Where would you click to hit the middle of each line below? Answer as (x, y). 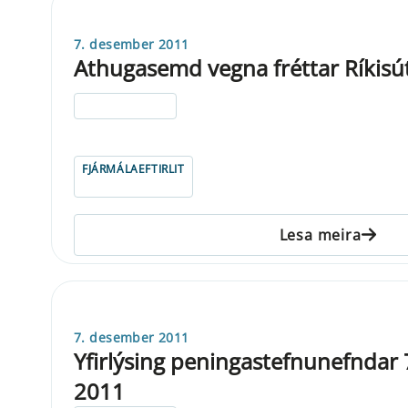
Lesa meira (320, 235)
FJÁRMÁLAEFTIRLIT (133, 168)
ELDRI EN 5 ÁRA (126, 106)
